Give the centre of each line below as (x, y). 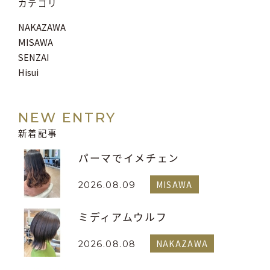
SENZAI (34, 57)
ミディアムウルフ (123, 217)
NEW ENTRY (67, 118)
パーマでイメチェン (129, 158)
